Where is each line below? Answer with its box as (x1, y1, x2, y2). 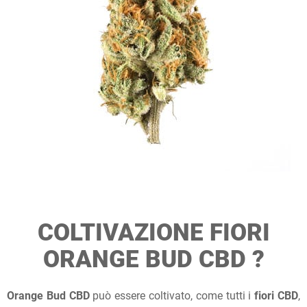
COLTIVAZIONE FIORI (37, 219, 270, 247)
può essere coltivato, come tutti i (89, 289, 255, 302)
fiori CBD (254, 289, 299, 302)
